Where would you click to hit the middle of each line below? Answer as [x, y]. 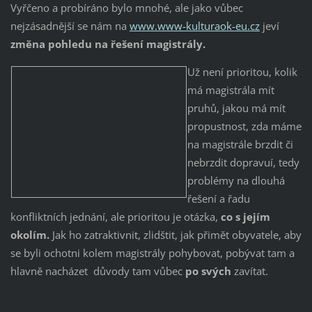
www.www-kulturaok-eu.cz [194, 25]
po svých [208, 271]
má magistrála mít [231, 90]
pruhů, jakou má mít [236, 108]
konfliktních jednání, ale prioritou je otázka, [115, 217]
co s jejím [245, 217]
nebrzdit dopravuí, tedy [243, 163]
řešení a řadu [218, 199]
